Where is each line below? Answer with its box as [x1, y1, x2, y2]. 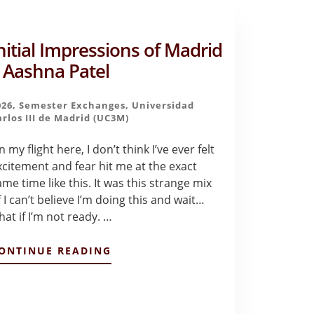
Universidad [131, 98, 194, 111]
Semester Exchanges [18, 98, 125, 111]
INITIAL [110, 255, 157, 269]
